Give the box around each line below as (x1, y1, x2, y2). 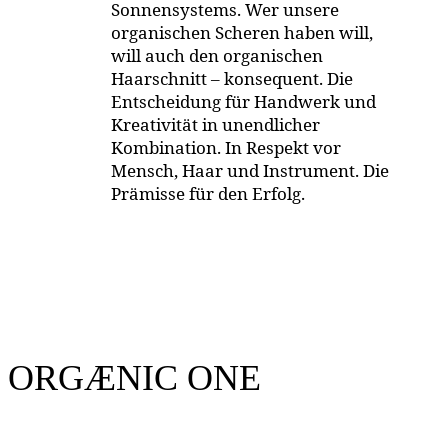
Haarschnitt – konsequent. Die (111, 66, 353, 90)
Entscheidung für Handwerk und (111, 89, 376, 113)
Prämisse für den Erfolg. (111, 181, 305, 205)
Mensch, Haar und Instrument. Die (111, 158, 389, 182)
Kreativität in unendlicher (111, 112, 320, 136)
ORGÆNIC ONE (8, 357, 261, 398)
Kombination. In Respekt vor (111, 135, 341, 159)
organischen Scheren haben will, (111, 20, 373, 44)
